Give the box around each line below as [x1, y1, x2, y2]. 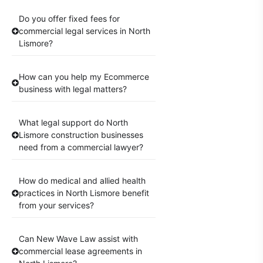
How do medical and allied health [19, 176, 146, 186]
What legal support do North [19, 117, 128, 128]
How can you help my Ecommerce [19, 72, 149, 82]
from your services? [19, 200, 94, 211]
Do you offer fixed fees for [19, 14, 120, 24]
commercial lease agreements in [19, 246, 142, 257]
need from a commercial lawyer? [19, 142, 143, 153]
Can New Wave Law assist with [19, 234, 138, 244]
